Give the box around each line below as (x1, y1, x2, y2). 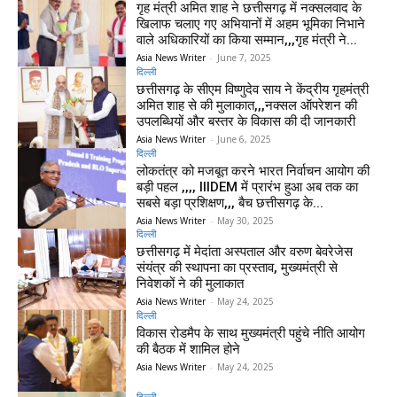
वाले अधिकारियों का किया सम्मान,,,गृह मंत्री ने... (136, 32, 358, 49)
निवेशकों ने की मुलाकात (136, 276, 245, 292)
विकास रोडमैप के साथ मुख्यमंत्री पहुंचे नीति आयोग (136, 325, 366, 342)
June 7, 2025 (217, 51, 272, 65)
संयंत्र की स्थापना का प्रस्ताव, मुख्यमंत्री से (136, 260, 339, 276)
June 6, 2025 (217, 132, 272, 145)
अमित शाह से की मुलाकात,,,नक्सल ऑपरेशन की (136, 97, 358, 113)
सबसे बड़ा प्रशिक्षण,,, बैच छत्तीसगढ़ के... (136, 194, 324, 211)
